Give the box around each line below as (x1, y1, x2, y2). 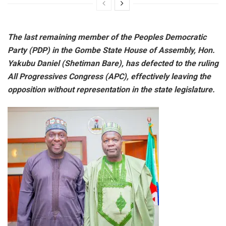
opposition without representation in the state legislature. (8, 85, 215, 95)
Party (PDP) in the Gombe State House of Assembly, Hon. (8, 45, 215, 55)
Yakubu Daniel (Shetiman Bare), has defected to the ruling (8, 59, 218, 69)
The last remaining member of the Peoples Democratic (8, 32, 206, 42)
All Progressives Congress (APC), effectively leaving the (8, 72, 211, 82)
